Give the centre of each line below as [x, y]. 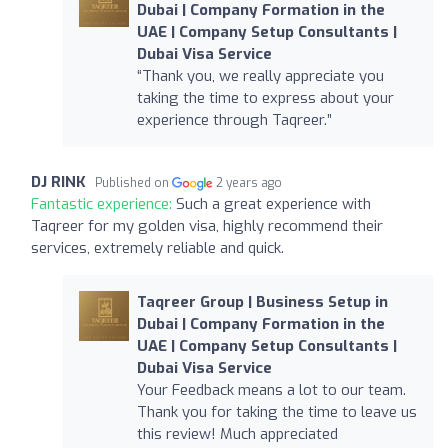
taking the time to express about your [265, 97]
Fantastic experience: [103, 203]
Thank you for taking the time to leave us [276, 411]
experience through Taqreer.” [234, 119]
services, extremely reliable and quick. [157, 247]
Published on [133, 182]
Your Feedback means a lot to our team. [271, 389]
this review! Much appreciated [237, 433]
